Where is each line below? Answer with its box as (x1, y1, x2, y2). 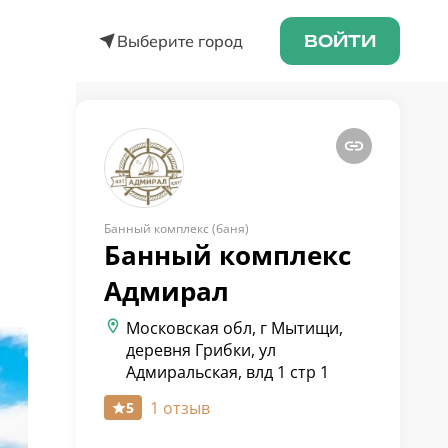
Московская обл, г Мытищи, (126, 317, 343, 339)
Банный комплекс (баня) (104, 220, 249, 237)
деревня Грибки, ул (126, 339, 276, 361)
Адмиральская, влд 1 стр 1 (126, 361, 329, 383)
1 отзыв (150, 396, 210, 419)
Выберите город (117, 31, 243, 51)
